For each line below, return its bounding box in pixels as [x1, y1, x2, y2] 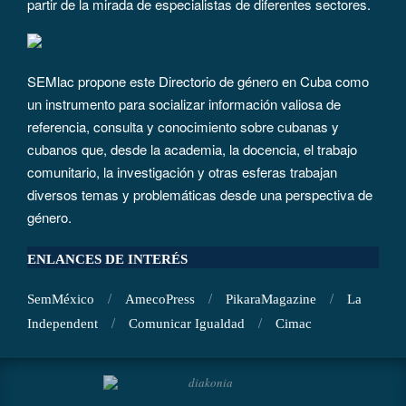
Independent [27, 315, 98, 331]
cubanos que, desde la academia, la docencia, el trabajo [27, 139, 357, 159]
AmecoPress [125, 291, 195, 306]
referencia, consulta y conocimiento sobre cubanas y [27, 116, 339, 136]
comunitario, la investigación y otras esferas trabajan [27, 161, 337, 181]
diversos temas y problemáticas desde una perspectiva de [27, 184, 372, 204]
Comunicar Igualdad [129, 315, 245, 331]
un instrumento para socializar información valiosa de [27, 93, 341, 113]
